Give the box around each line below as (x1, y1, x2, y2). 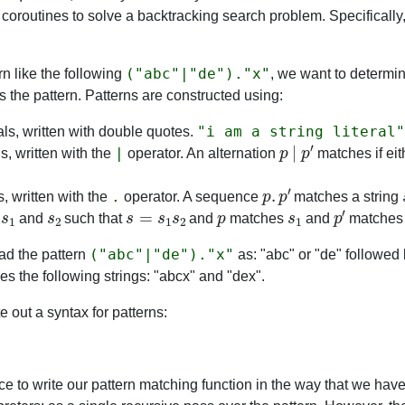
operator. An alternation (124, 146, 279, 162)
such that (61, 211, 127, 227)
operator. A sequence (120, 189, 262, 205)
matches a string (290, 189, 403, 205)
